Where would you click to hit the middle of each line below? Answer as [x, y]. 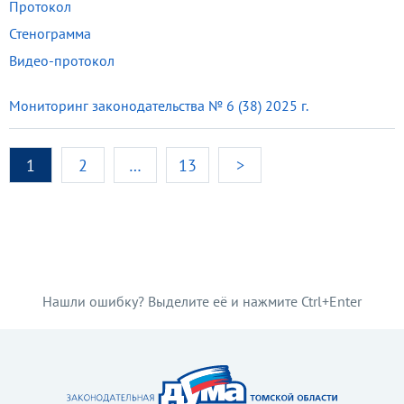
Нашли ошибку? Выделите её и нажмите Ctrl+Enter [202, 301]
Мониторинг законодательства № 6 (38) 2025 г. [159, 106]
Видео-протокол [62, 60]
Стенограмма [50, 33]
